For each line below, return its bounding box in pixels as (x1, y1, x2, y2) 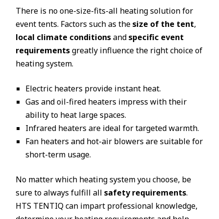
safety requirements (104, 187, 186, 198)
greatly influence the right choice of (70, 45, 202, 56)
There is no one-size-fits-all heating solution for (16, 5, 193, 16)
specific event (129, 32, 184, 43)
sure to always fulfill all (16, 187, 104, 198)
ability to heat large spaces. (25, 109, 126, 120)
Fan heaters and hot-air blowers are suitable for (25, 136, 203, 147)
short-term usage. (25, 149, 91, 160)
